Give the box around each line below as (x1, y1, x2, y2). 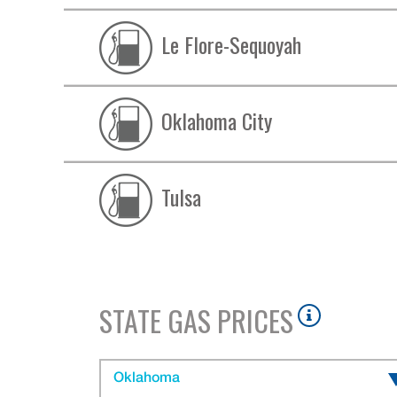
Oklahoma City (161, 104, 272, 136)
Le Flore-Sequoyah (161, 27, 301, 60)
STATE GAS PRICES (99, 300, 293, 341)
